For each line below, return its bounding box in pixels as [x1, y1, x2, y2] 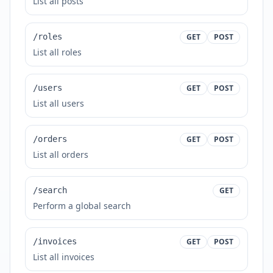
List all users [33, 97, 84, 109]
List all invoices [33, 251, 94, 263]
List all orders [33, 149, 88, 160]
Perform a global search [33, 200, 131, 211]
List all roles [33, 46, 82, 58]
